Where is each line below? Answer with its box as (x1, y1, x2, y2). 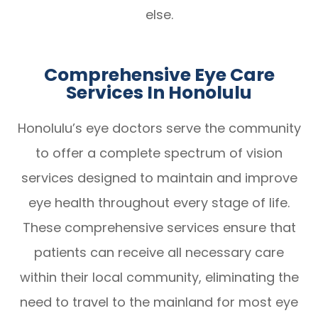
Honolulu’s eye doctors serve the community (17, 119, 301, 138)
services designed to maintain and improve (21, 169, 297, 187)
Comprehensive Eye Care (43, 62, 275, 88)
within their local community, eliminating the (19, 268, 299, 287)
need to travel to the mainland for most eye (20, 293, 298, 312)
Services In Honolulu (66, 80, 252, 106)
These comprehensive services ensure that (22, 219, 296, 237)
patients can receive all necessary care (34, 243, 284, 262)
